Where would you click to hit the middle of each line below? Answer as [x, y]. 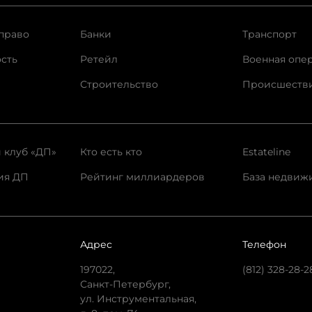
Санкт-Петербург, [125, 284]
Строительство [119, 84]
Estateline [267, 152]
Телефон [265, 244]
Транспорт [270, 34]
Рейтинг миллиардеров [142, 177]
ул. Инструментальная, [138, 299]
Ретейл [99, 59]
